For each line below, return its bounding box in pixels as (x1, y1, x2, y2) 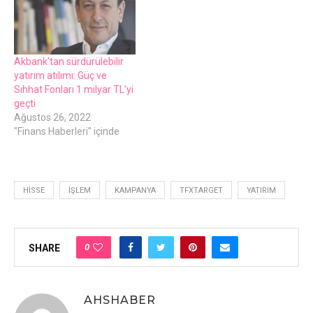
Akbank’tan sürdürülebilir (14, 55, 124, 67)
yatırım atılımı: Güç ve (14, 69, 107, 81)
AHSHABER (84, 293, 156, 307)
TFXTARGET (180, 185, 223, 195)
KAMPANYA (115, 185, 156, 195)
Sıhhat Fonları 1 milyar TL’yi (14, 83, 133, 95)
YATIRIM (247, 185, 276, 195)
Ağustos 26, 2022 (14, 111, 91, 123)
